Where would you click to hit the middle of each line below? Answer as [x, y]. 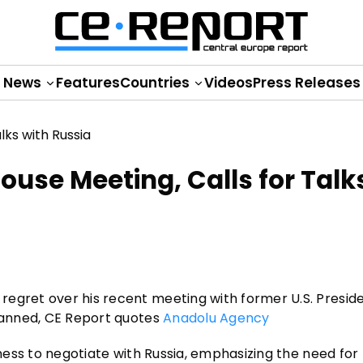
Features [88, 83]
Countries [156, 83]
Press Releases [306, 83]
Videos [228, 83]
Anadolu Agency [216, 318]
